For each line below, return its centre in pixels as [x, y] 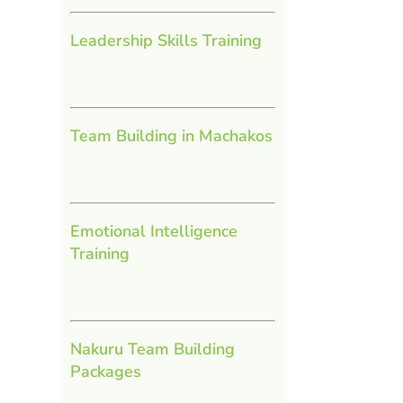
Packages [105, 371]
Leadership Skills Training [166, 40]
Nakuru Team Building [152, 349]
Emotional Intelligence [153, 231]
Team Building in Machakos [171, 135]
